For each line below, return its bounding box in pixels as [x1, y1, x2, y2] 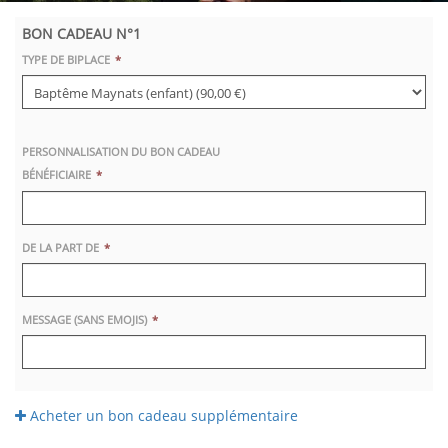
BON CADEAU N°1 [22, 24, 141, 43]
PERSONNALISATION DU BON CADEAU [22, 144, 220, 160]
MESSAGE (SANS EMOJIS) [22, 311, 147, 327]
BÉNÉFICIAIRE [22, 167, 91, 183]
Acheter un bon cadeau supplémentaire [26, 406, 298, 426]
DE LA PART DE [22, 239, 99, 255]
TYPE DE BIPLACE [22, 51, 110, 67]
